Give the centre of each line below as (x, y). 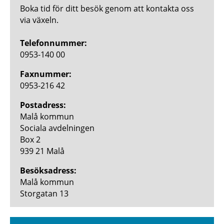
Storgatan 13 (44, 193)
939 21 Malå (42, 151)
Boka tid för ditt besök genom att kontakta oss (107, 8)
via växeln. (40, 20)
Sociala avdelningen (57, 128)
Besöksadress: (48, 170)
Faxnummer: (46, 74)
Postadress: (43, 105)
